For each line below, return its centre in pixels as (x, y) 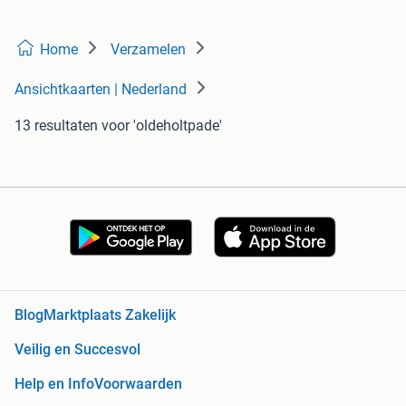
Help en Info (54, 384)
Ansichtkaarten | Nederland (101, 90)
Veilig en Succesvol (77, 350)
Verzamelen (148, 50)
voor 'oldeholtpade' (162, 126)
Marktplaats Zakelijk (110, 315)
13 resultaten (56, 126)
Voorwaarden (138, 384)
